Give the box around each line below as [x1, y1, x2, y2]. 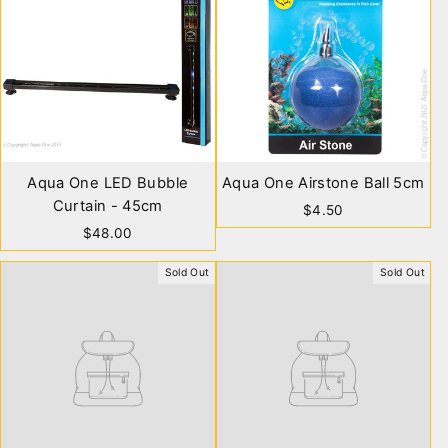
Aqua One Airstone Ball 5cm [221, 173, 425, 192]
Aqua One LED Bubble [27, 173, 189, 192]
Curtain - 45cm [52, 196, 163, 215]
